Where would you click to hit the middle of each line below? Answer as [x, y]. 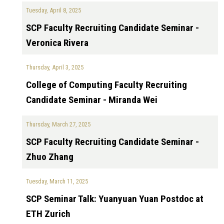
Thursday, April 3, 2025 [55, 67]
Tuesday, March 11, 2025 [57, 181]
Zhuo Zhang [50, 157]
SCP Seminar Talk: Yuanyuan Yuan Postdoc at [115, 199]
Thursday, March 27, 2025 [58, 124]
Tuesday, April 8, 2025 [53, 10]
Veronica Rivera [57, 43]
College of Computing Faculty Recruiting [106, 85]
